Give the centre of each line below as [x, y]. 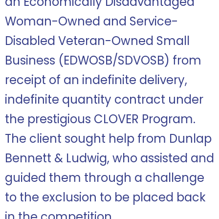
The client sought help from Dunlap [108, 139]
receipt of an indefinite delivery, [96, 80]
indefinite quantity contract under [104, 99]
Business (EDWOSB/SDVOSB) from [103, 60]
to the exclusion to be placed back [105, 197]
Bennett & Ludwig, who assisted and [109, 158]
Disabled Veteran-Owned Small [97, 41]
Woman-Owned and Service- [91, 21]
